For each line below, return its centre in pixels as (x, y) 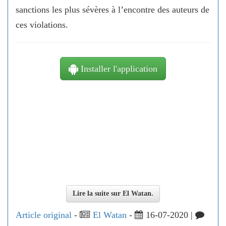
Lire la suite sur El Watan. (113, 193)
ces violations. (43, 25)
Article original (44, 215)
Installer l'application (118, 69)
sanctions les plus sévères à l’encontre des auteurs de (112, 10)
